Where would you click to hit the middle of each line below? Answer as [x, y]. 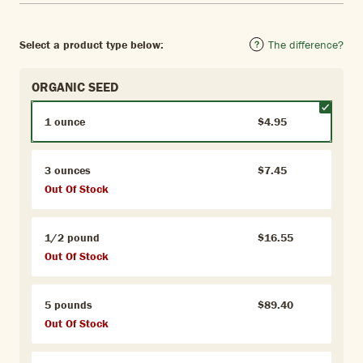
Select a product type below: [92, 44]
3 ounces [68, 171]
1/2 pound [72, 238]
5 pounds [68, 305]
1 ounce [65, 122]
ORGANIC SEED [75, 87]
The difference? [306, 44]
